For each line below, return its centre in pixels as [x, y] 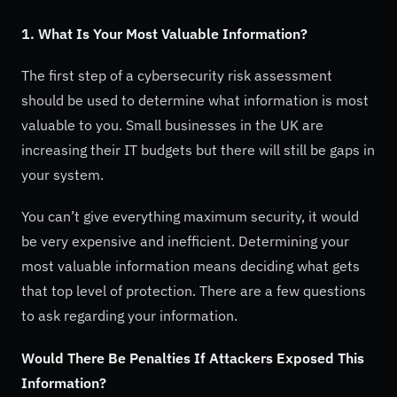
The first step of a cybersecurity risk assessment [177, 76]
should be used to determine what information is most [195, 101]
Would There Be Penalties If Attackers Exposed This [193, 358]
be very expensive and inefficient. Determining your [185, 241]
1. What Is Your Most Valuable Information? [164, 33]
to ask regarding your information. [129, 316]
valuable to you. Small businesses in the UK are [172, 125]
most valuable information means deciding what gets [191, 266]
